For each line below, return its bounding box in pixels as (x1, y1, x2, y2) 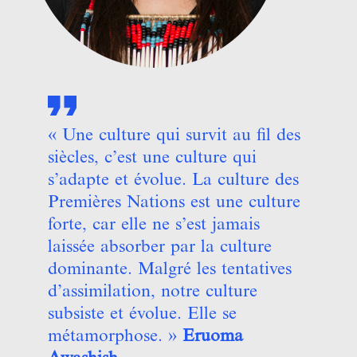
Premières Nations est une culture (48, 190, 300, 212)
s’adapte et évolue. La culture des (48, 168, 299, 190)
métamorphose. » (48, 324, 182, 346)
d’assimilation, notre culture (48, 280, 257, 301)
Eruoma (182, 324, 243, 346)
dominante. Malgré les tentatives (48, 257, 292, 279)
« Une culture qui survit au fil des (48, 124, 300, 145)
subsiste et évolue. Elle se (48, 302, 237, 324)
